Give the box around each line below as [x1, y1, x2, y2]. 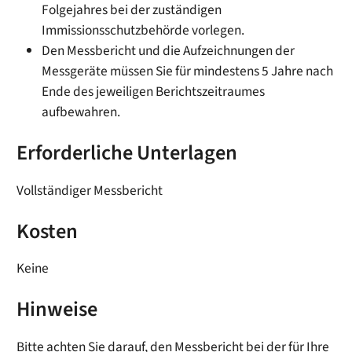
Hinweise [16, 295, 98, 325]
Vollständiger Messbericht [16, 180, 163, 200]
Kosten [16, 216, 79, 247]
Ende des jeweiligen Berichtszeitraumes [42, 81, 266, 101]
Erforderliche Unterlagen [16, 137, 238, 168]
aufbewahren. [42, 101, 121, 122]
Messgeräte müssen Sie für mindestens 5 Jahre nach [42, 60, 334, 81]
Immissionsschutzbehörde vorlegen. [42, 20, 245, 40]
